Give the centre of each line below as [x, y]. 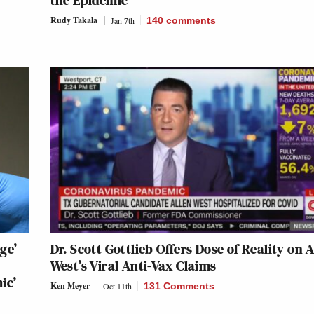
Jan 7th [122, 21]
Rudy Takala [74, 20]
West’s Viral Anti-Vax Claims [133, 266]
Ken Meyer [70, 286]
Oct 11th [117, 286]
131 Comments [179, 286]
